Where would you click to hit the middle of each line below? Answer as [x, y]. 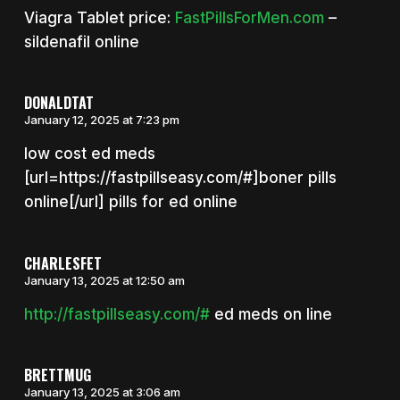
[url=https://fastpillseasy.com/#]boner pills [180, 178]
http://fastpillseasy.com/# [117, 314]
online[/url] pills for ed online [130, 202]
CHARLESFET [62, 263]
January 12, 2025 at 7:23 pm [101, 120]
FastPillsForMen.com [249, 17]
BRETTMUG [57, 375]
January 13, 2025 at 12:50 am [104, 280]
